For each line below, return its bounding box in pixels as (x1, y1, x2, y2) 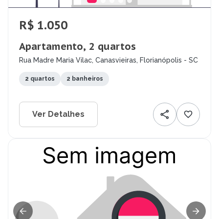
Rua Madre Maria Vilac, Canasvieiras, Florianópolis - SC (19, 56, 198, 65)
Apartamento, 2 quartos (19, 40, 136, 53)
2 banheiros (66, 75, 103, 83)
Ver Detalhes (32, 109, 85, 119)
